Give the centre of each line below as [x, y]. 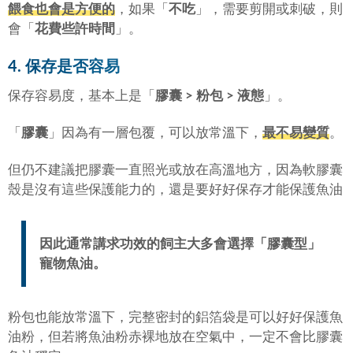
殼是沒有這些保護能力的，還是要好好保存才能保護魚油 [175, 190]
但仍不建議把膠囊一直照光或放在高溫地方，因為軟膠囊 [175, 170]
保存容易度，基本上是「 [82, 96]
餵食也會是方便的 [61, 9]
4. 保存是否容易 [64, 67]
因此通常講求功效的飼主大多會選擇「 [153, 243]
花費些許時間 [75, 28]
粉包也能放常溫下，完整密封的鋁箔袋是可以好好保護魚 [175, 318]
